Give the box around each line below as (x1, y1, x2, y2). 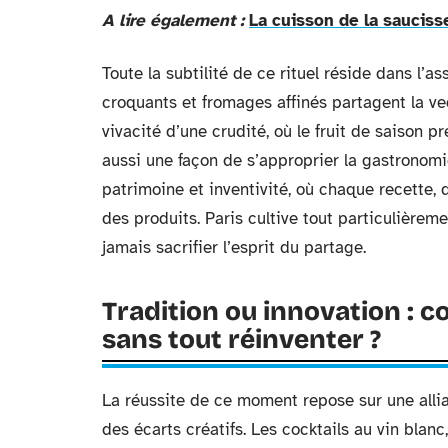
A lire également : (102, 10, 244, 31)
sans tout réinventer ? (102, 324, 381, 355)
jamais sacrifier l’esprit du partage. (102, 237, 366, 258)
